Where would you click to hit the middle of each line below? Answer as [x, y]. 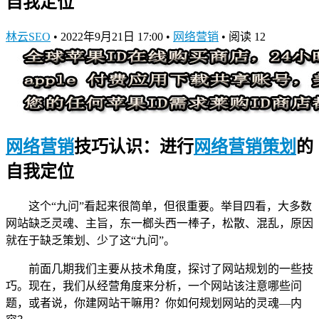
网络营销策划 [245, 146]
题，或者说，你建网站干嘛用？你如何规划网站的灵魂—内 [154, 303]
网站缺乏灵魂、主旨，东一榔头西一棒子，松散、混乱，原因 [159, 223]
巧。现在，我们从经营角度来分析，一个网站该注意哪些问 [154, 286]
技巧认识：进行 [134, 146]
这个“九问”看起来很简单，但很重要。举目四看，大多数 [170, 206]
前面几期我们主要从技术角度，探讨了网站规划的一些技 [171, 268]
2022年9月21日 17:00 [113, 36]
